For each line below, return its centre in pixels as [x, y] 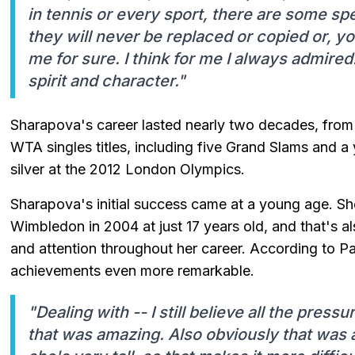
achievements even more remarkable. [132, 270]
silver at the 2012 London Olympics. [128, 169]
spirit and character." [107, 80]
